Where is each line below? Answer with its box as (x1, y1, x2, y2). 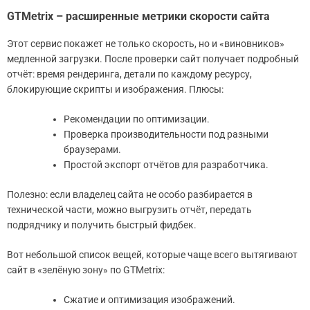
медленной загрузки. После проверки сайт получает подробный (7, 53, 299, 65)
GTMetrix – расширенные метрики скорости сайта (7, 10, 270, 24)
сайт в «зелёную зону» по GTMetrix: (7, 264, 165, 276)
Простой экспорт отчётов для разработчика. (64, 159, 268, 171)
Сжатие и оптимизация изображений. (64, 294, 235, 306)
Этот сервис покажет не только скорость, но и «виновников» (7, 38, 284, 50)
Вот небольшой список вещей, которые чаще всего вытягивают (7, 249, 298, 261)
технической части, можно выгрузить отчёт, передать (7, 204, 252, 216)
